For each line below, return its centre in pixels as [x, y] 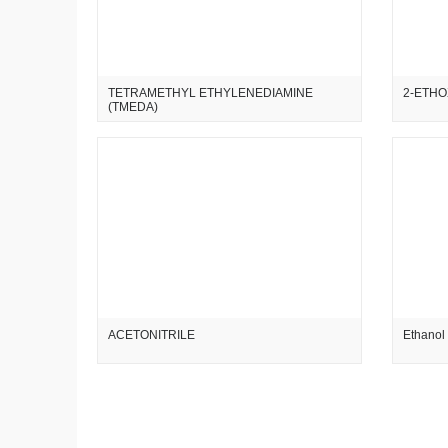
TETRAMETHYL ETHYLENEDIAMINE [211, 93]
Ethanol [424, 335]
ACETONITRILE [152, 335]
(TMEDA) [133, 107]
